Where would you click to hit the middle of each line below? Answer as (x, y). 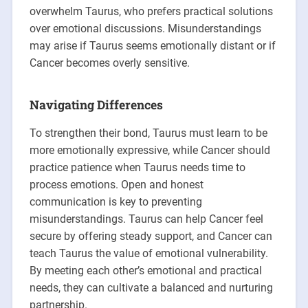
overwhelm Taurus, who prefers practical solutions (151, 11)
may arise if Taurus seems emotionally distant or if (152, 45)
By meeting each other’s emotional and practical (145, 270)
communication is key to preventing (115, 201)
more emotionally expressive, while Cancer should (150, 150)
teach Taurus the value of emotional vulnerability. (148, 253)
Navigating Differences (96, 104)
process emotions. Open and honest (116, 184)
